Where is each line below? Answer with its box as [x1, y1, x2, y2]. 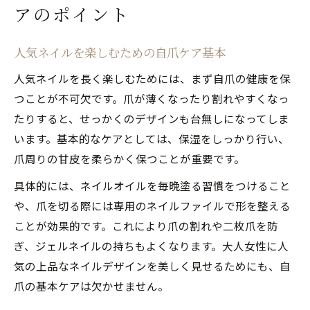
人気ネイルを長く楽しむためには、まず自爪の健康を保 [14, 70, 291, 86]
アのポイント [14, 2, 130, 26]
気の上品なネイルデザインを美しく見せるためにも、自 [14, 257, 291, 273]
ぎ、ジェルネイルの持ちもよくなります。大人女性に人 [14, 237, 289, 253]
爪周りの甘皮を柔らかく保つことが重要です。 [14, 150, 245, 166]
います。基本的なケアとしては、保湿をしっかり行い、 [14, 130, 289, 146]
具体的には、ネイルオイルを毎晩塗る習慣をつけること [14, 177, 291, 193]
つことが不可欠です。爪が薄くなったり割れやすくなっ [14, 90, 289, 106]
